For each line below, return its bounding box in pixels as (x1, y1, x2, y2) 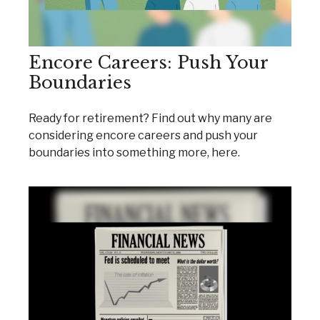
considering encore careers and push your (29, 129, 258, 143)
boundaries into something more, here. (29, 146, 240, 160)
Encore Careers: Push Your (29, 52, 268, 74)
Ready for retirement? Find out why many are (29, 111, 272, 126)
